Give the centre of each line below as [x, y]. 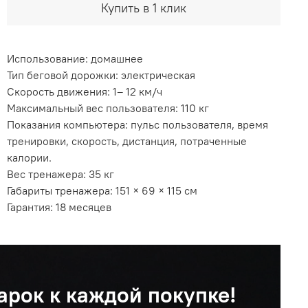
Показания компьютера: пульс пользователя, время [138, 124]
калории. [30, 157]
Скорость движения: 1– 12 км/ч [85, 91]
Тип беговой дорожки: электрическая [101, 75]
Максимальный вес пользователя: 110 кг [108, 108]
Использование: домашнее [75, 58]
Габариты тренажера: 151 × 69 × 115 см [102, 190]
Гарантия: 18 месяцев [59, 207]
